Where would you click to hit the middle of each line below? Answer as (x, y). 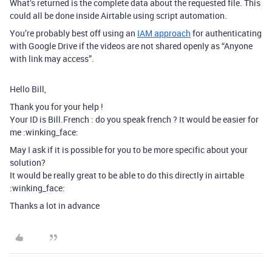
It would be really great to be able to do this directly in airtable (127, 175)
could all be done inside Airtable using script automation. (118, 15)
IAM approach (164, 33)
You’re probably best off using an (73, 33)
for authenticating (226, 33)
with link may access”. (52, 58)
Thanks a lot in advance (55, 205)
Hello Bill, (28, 89)
